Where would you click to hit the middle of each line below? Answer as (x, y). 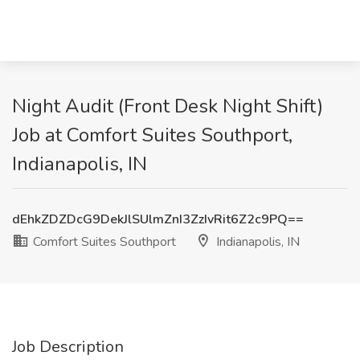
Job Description (68, 347)
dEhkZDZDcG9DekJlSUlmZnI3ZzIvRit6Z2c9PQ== (158, 219)
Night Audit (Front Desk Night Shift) (168, 106)
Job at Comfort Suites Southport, (152, 135)
